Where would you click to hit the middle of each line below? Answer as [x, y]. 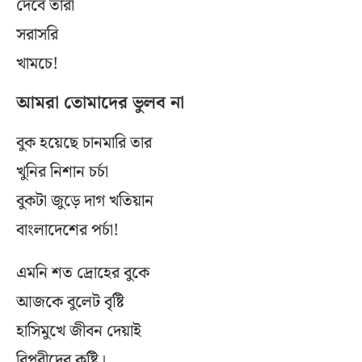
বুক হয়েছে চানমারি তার [84, 143]
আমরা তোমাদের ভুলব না [100, 103]
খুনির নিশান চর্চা [62, 173]
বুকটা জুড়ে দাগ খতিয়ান [85, 202]
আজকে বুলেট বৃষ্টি [70, 303]
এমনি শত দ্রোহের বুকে [83, 274]
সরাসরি [37, 35]
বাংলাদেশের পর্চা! [67, 231]
